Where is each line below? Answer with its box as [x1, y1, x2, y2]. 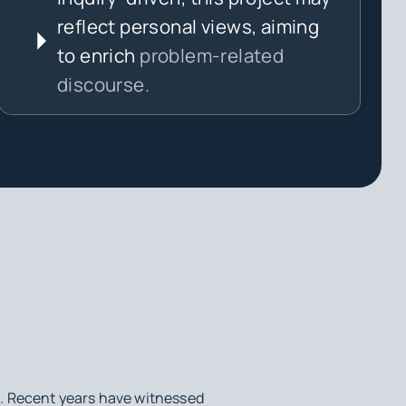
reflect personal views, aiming [56, 14, 320, 40]
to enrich [56, 43, 140, 69]
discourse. [56, 72, 150, 98]
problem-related [140, 43, 285, 69]
